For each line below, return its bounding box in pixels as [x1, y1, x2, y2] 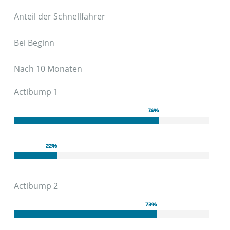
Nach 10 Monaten [14, 63, 83, 75]
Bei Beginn [14, 37, 55, 49]
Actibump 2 [14, 180, 59, 192]
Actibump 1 [14, 86, 59, 98]
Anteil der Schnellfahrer [14, 11, 106, 23]
